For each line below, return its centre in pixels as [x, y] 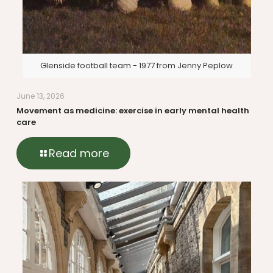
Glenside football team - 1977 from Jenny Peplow [136, 65]
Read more [79, 153]
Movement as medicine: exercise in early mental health [133, 110]
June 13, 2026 [41, 96]
